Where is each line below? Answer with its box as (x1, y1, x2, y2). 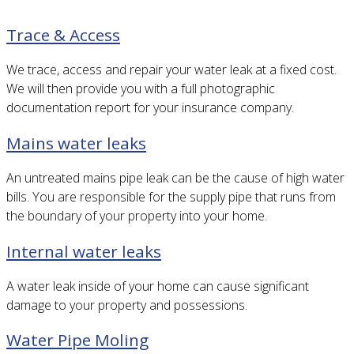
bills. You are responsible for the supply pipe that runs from (6, 187, 336, 205)
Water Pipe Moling (6, 329, 149, 352)
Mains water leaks (6, 131, 146, 154)
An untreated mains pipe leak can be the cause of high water (6, 168, 345, 186)
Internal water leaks (6, 239, 161, 262)
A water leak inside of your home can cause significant (6, 277, 309, 295)
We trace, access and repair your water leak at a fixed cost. (6, 61, 337, 79)
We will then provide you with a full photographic (6, 80, 275, 98)
